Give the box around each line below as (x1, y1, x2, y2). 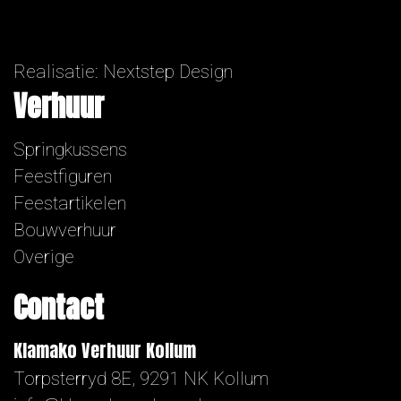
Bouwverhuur (13, 219, 116, 241)
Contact (13, 286, 104, 329)
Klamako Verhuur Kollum (13, 337, 196, 364)
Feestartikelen (13, 192, 126, 214)
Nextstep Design (103, 61, 233, 82)
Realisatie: (13, 61, 103, 82)
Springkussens (13, 139, 127, 160)
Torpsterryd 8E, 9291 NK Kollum (13, 368, 269, 389)
